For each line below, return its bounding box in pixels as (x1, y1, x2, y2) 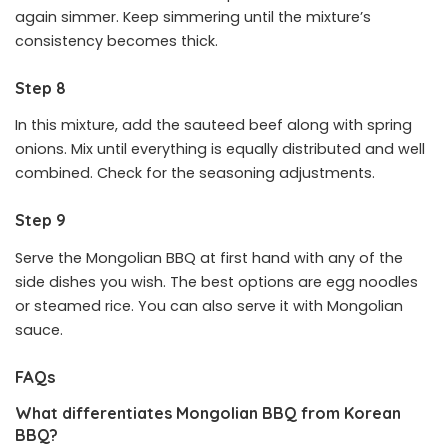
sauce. (15, 319, 63, 340)
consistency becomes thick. (15, 31, 218, 52)
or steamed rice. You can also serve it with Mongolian (15, 295, 403, 316)
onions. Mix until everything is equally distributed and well (15, 139, 425, 160)
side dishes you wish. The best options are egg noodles (15, 271, 418, 292)
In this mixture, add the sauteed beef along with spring (15, 115, 412, 136)
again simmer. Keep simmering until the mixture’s (15, 7, 371, 28)
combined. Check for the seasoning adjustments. (15, 163, 375, 184)
